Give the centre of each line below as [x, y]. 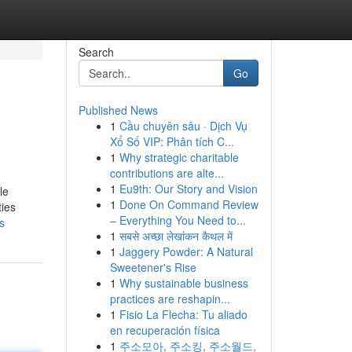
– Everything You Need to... [178, 220]
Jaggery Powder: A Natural [186, 251]
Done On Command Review [189, 204]
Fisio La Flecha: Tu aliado [183, 314]
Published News [118, 110]
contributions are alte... [167, 173]
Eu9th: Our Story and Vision [188, 189]
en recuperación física [165, 330]
